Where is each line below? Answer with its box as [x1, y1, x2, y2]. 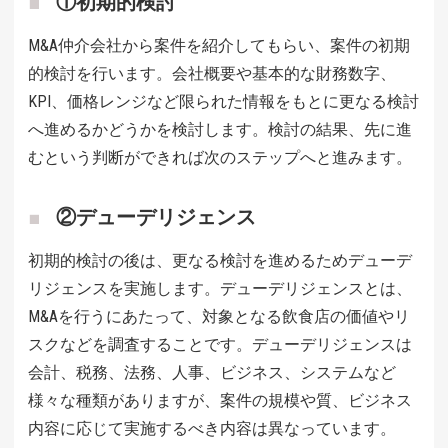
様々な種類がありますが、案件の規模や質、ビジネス [28, 390, 412, 410]
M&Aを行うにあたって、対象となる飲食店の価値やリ [28, 306, 410, 326]
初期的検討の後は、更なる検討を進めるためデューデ [28, 250, 412, 270]
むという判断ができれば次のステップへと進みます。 [28, 147, 412, 167]
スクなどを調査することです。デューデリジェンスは [28, 334, 412, 354]
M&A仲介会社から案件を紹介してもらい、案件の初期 [28, 35, 410, 55]
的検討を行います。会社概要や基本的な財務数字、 [28, 63, 396, 83]
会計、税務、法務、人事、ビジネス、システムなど [28, 362, 396, 382]
